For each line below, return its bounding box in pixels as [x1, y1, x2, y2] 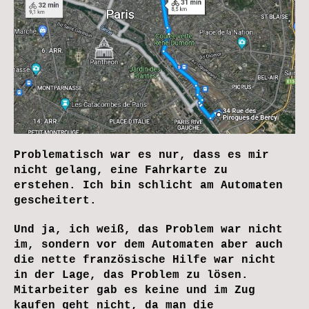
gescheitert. [14, 194, 97, 207]
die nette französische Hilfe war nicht [14, 253, 276, 266]
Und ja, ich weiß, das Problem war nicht [14, 223, 283, 236]
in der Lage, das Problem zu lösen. [14, 268, 248, 281]
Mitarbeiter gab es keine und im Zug [14, 283, 255, 297]
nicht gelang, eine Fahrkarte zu [14, 163, 228, 177]
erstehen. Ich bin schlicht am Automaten [14, 179, 283, 192]
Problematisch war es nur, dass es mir [14, 148, 269, 161]
